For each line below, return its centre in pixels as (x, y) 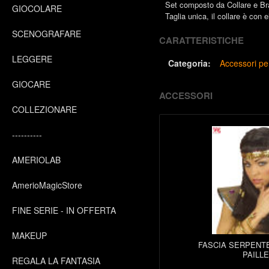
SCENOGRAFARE (47, 34)
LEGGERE (32, 59)
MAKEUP (29, 235)
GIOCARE (31, 84)
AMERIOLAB (36, 160)
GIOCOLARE (37, 8)
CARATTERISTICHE (201, 40)
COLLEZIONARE (44, 109)
